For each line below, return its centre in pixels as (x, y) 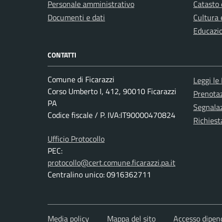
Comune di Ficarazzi (81, 79)
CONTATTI (62, 55)
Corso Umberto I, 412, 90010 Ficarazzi (112, 91)
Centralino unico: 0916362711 (99, 174)
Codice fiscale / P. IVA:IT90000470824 (111, 115)
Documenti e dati (76, 17)
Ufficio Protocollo (76, 139)
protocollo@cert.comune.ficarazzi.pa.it (111, 163)
